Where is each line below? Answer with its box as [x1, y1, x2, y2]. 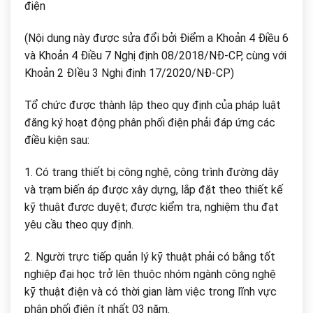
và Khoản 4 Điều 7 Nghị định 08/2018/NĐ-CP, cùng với [24, 49, 286, 63]
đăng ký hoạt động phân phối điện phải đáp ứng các [24, 116, 275, 130]
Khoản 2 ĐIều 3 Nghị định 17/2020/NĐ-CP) [24, 66, 234, 80]
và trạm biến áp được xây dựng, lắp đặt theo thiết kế [24, 182, 283, 196]
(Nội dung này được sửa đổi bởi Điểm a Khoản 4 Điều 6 [24, 31, 289, 45]
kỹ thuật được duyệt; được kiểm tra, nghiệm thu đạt [24, 200, 279, 214]
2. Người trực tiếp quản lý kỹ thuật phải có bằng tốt [24, 249, 275, 263]
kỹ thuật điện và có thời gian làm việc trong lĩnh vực [24, 284, 277, 298]
